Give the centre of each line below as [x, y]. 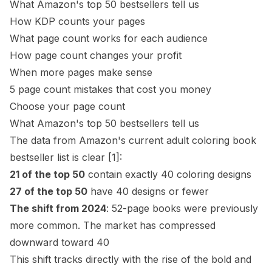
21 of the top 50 [47, 174]
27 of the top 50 [49, 191]
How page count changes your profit [96, 55]
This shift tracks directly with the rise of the [110, 259]
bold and [231, 259]
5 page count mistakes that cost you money [110, 89]
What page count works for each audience [109, 38]
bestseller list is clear [59, 157]
